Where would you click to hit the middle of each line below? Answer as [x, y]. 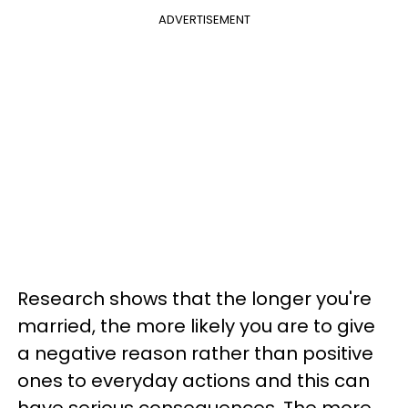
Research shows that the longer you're [194, 298]
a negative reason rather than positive [195, 353]
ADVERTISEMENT [204, 19]
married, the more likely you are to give [196, 326]
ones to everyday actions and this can [194, 380]
